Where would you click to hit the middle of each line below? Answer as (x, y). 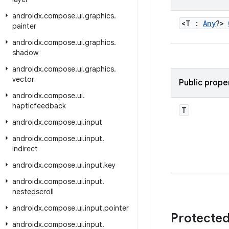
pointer (117, 208)
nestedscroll (33, 192)
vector (23, 79)
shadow (25, 53)
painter (24, 26)
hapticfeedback (39, 106)
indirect (25, 149)
